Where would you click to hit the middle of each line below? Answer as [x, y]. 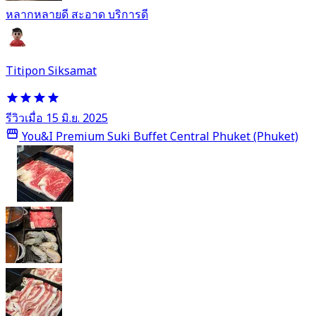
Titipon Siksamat [51, 71]
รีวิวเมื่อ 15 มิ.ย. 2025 [57, 118]
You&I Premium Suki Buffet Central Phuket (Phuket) [159, 137]
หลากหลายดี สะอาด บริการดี [77, 14]
